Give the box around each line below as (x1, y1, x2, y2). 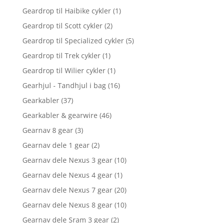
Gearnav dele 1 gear (22, 140, 90, 150)
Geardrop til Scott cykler (22, 21, 103, 30)
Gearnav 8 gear (22, 125, 73, 135)
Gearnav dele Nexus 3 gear (22, 155, 112, 165)
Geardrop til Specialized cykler (22, 36, 124, 45)
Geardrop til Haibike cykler (22, 6, 111, 15)
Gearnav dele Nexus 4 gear (22, 170, 112, 180)
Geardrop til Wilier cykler (22, 66, 106, 75)
